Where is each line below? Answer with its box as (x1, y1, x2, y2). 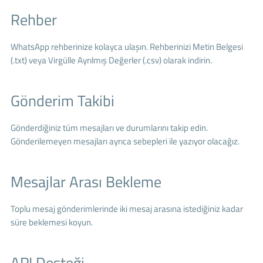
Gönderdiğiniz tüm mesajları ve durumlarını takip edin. (10, 120, 208, 134)
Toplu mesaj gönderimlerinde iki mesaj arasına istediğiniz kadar (10, 201, 243, 215)
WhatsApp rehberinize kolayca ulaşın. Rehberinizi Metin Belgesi (10, 39, 243, 53)
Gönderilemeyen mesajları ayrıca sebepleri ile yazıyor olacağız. (10, 134, 240, 148)
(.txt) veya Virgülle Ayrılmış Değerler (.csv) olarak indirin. (10, 53, 212, 67)
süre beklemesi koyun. (10, 215, 93, 229)
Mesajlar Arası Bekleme (10, 170, 161, 193)
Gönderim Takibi (10, 89, 114, 112)
